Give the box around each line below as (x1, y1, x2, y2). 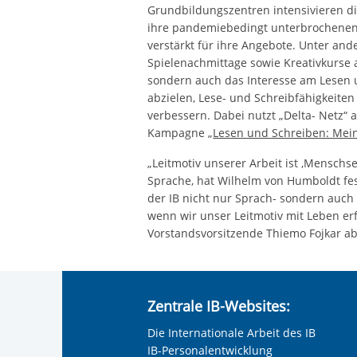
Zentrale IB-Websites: (147, 296, 291, 316)
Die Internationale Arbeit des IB (147, 325, 316, 341)
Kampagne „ (147, 124, 214, 140)
